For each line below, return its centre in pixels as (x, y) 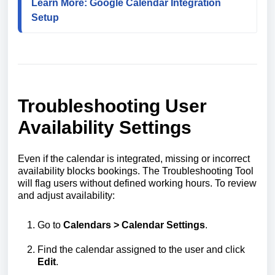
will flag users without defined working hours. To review (137, 184)
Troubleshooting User (112, 106)
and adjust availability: (66, 196)
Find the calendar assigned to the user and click (141, 250)
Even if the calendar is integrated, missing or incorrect (134, 159)
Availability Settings (105, 128)
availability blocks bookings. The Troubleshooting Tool (136, 171)
